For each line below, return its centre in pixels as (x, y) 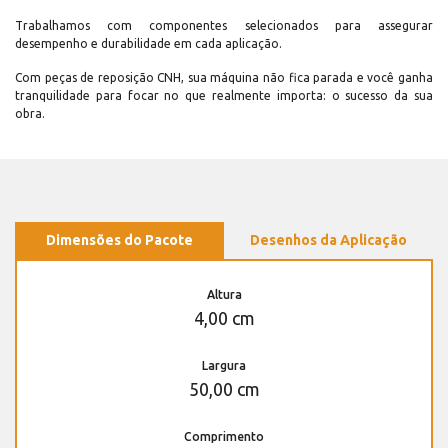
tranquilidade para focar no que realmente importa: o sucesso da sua (224, 95)
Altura (224, 294)
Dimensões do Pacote (119, 239)
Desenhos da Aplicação (328, 239)
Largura (224, 365)
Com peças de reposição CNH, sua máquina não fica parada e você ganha (224, 77)
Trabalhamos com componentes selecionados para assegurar (224, 25)
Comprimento (224, 436)
